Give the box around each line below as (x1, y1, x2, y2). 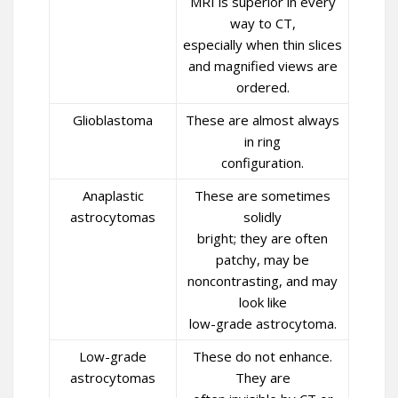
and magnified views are (187, 57, 338, 75)
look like (238, 293, 287, 311)
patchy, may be (216, 251, 309, 268)
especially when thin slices (183, 36, 342, 53)
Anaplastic (82, 187, 144, 204)
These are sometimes (195, 187, 330, 204)
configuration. (221, 154, 304, 171)
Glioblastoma (73, 111, 153, 129)
